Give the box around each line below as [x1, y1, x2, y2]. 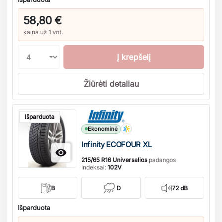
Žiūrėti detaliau [83, 79, 139, 89]
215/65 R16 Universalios [81, 156, 147, 164]
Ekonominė [88, 125, 117, 132]
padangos [147, 156, 176, 164]
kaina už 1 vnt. [23, 28, 63, 36]
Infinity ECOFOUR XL [81, 140, 152, 149]
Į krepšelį [117, 52, 151, 62]
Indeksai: [81, 164, 108, 171]
